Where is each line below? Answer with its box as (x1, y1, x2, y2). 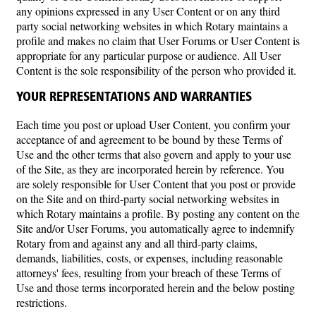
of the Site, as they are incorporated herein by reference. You (16, 162, 284, 177)
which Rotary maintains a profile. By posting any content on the (16, 206, 300, 221)
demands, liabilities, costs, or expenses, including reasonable (16, 250, 283, 266)
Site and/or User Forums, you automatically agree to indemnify (16, 221, 295, 236)
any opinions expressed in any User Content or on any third (16, 4, 280, 19)
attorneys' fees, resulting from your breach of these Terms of (16, 265, 281, 281)
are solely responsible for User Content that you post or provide (16, 176, 296, 192)
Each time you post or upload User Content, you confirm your (16, 117, 290, 133)
